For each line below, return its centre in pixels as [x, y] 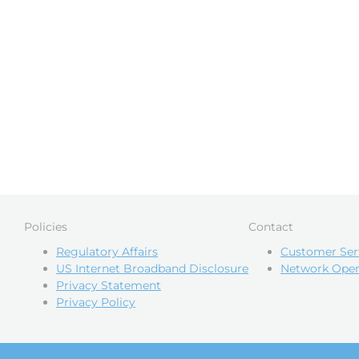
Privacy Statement [109, 285]
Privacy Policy [96, 302]
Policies [46, 227]
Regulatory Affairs [107, 252]
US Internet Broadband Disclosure [152, 268]
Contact [271, 227]
